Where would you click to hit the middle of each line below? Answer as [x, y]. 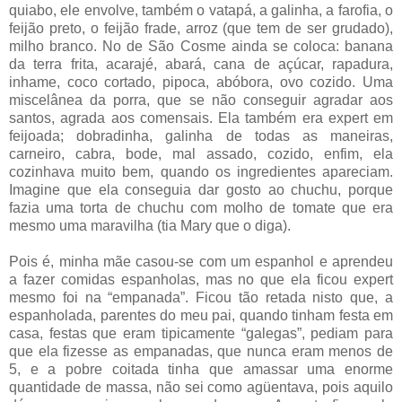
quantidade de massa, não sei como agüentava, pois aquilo [201, 387]
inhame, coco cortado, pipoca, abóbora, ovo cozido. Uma [201, 82]
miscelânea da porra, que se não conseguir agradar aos [201, 100]
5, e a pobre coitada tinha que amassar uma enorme [201, 369]
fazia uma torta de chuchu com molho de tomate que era [201, 207]
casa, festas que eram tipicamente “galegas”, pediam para [201, 333]
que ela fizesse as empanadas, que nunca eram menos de [201, 351]
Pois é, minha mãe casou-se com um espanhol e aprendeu [201, 261]
